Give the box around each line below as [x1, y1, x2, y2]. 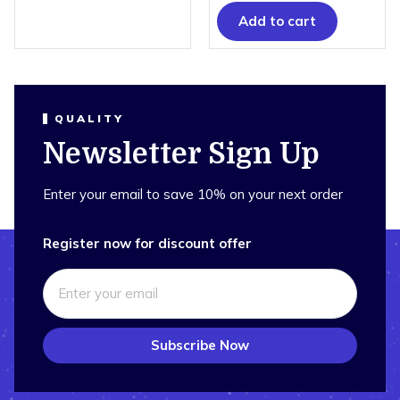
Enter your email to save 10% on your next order [43, 185, 343, 203]
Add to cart [238, 12, 316, 29]
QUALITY [54, 111, 124, 125]
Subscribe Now [151, 336, 249, 354]
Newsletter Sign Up [43, 137, 320, 171]
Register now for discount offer [43, 234, 252, 252]
